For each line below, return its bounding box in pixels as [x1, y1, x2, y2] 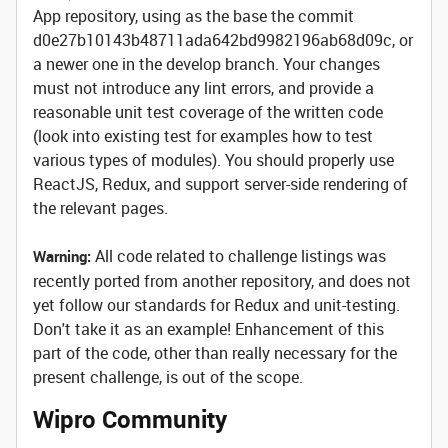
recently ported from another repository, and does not [33, 270, 411, 292]
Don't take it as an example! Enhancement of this [33, 318, 384, 340]
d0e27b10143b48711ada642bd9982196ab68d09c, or [33, 29, 413, 51]
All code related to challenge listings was [91, 245, 386, 267]
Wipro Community [33, 403, 227, 435]
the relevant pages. [33, 197, 168, 219]
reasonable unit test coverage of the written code [33, 101, 383, 123]
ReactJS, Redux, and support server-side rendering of [33, 173, 408, 195]
